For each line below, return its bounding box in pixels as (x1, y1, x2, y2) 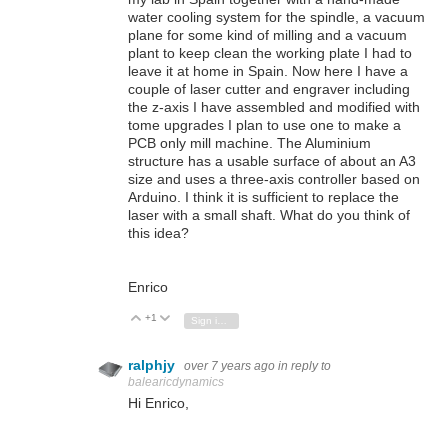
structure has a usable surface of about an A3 (128, 153, 416, 170)
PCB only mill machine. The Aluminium (128, 135, 371, 152)
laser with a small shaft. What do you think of (128, 207, 410, 224)
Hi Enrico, (128, 394, 189, 411)
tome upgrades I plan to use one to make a (128, 117, 401, 134)
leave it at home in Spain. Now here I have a (128, 63, 408, 80)
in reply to (278, 359, 331, 374)
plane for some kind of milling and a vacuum (128, 27, 407, 44)
